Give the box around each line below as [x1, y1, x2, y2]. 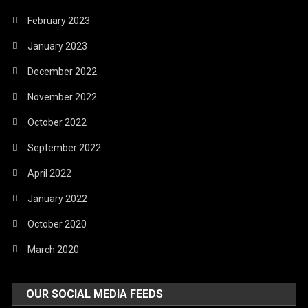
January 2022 [27, 192, 88, 204]
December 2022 [27, 65, 98, 77]
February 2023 [27, 14, 91, 26]
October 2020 [27, 218, 87, 230]
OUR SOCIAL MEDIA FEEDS [26, 287, 164, 300]
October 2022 [27, 116, 87, 128]
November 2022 [27, 91, 98, 102]
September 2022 [27, 142, 102, 153]
